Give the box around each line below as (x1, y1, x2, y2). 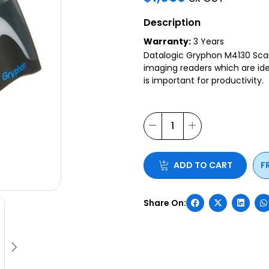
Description (144, 15, 201, 29)
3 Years (191, 35, 224, 47)
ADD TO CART (173, 159, 232, 171)
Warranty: (144, 35, 191, 47)
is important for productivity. (144, 74, 264, 86)
